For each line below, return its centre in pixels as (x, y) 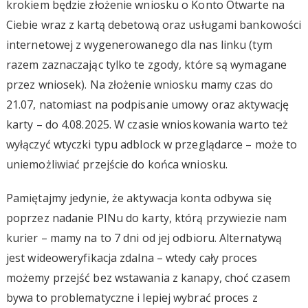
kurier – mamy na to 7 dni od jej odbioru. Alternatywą (144, 238)
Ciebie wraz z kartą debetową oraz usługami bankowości (154, 24)
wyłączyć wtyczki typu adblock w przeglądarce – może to (152, 144)
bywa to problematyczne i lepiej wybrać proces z (132, 297)
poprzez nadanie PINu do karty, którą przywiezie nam (146, 218)
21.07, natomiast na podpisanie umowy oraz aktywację (147, 104)
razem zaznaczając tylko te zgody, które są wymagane (146, 64)
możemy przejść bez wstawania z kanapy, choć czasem (148, 277)
